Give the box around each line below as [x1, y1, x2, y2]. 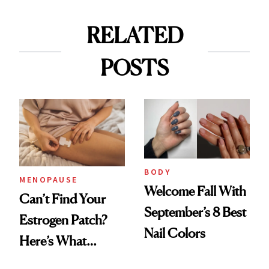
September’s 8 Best [144, 204, 246, 220]
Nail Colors [144, 225, 205, 241]
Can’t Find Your [19, 190, 106, 207]
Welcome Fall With [144, 183, 246, 199]
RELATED [86, 22, 183, 49]
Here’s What [19, 232, 86, 249]
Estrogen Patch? [19, 211, 107, 228]
